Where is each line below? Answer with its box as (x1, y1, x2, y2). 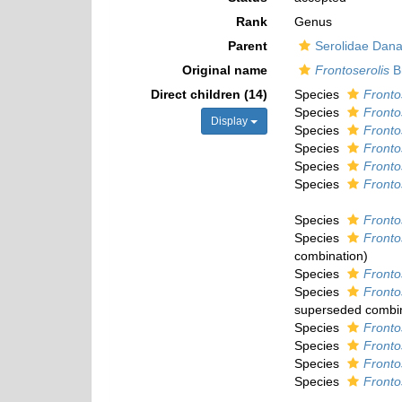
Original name (181, 63, 267, 77)
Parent (227, 39, 267, 53)
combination (293, 249, 363, 263)
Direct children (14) (150, 87, 267, 101)
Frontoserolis (314, 63, 389, 77)
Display (210, 115, 250, 127)
